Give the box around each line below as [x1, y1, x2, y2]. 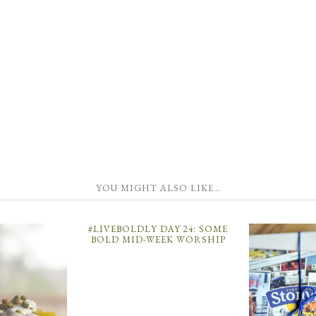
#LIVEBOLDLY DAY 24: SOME [88, 222, 228, 235]
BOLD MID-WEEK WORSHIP [90, 233, 226, 245]
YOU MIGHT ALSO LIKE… [95, 182, 221, 194]
